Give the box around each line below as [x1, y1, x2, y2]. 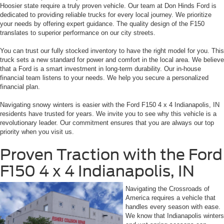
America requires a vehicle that [125, 193, 215, 201]
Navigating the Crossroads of [125, 184, 209, 192]
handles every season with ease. [125, 202, 220, 210]
